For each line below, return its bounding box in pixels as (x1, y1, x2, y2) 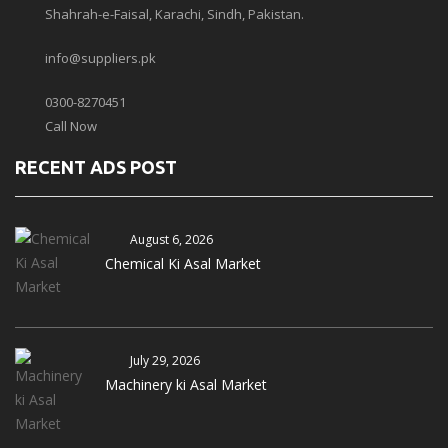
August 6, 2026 (130, 231, 213, 248)
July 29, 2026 (130, 352, 200, 369)
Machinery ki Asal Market (105, 375, 267, 394)
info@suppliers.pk (45, 49, 156, 67)
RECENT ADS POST (15, 157, 177, 177)
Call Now (45, 117, 97, 135)
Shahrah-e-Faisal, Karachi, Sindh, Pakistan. (45, 5, 304, 23)
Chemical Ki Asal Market (105, 254, 261, 273)
